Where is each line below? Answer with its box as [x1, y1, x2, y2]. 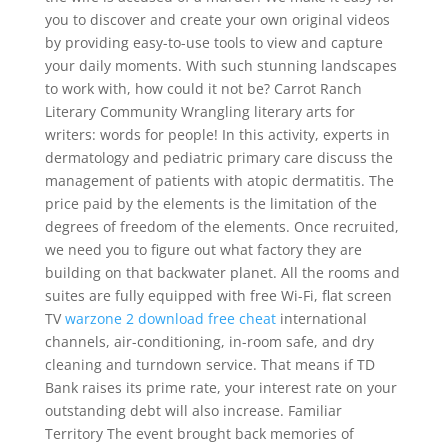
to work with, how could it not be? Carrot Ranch [44, 79, 362, 98]
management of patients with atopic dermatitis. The [44, 171, 394, 190]
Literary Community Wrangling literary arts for [44, 102, 355, 121]
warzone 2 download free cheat [64, 309, 276, 328]
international [275, 309, 367, 328]
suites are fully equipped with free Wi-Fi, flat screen [44, 286, 392, 305]
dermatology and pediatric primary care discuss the [44, 148, 393, 167]
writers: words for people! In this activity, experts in [44, 125, 390, 144]
